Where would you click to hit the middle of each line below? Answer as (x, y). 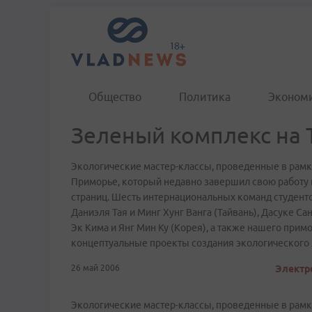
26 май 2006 (95, 268)
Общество (115, 97)
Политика (205, 97)
